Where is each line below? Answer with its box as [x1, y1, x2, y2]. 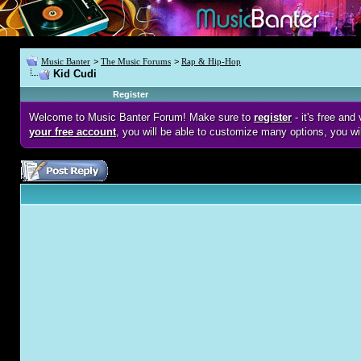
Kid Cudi [53, 68, 97, 80]
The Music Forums [101, 56, 171, 66]
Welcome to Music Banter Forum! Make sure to [29, 111, 254, 123]
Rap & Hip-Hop [181, 56, 241, 66]
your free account [29, 126, 116, 138]
